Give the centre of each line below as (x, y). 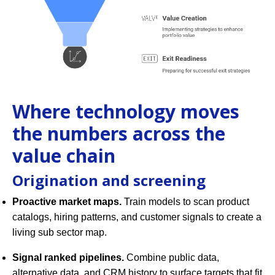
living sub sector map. (60, 232)
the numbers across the (119, 133)
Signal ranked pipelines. (68, 257)
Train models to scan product (185, 201)
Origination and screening (109, 180)
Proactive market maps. (67, 201)
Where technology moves (126, 111)
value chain (64, 155)
